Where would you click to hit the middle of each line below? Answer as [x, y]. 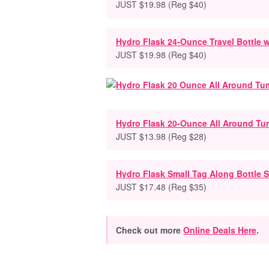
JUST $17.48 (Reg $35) [161, 187]
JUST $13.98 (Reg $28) [161, 136]
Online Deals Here [220, 230]
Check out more [150, 230]
